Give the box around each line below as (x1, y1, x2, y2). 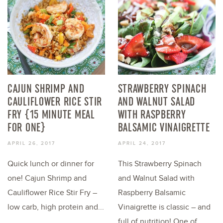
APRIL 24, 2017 (117, 140, 166, 147)
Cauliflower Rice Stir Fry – (7, 188, 97, 198)
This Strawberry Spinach (117, 159, 202, 169)
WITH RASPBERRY (117, 108, 186, 122)
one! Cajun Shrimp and (7, 174, 87, 184)
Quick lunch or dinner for (7, 159, 94, 169)
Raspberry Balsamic (117, 188, 186, 198)
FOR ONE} (7, 120, 46, 135)
